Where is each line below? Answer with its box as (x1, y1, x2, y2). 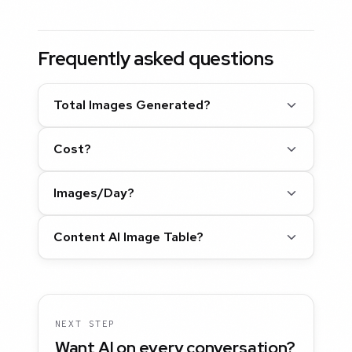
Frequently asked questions (38, 46, 273, 71)
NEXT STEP (54, 317, 115, 329)
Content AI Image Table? (53, 228, 204, 245)
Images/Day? (53, 184, 135, 201)
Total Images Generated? (53, 96, 211, 113)
